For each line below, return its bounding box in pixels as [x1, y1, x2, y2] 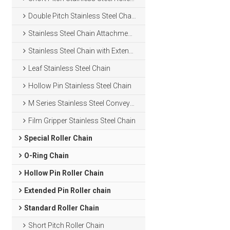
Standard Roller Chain [24, 204, 99, 212]
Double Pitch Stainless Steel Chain [28, 12, 132, 20]
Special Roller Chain [24, 134, 92, 142]
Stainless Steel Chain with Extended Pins [28, 47, 129, 55]
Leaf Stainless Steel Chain [28, 64, 111, 72]
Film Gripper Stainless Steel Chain [28, 117, 136, 125]
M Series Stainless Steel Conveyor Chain [28, 99, 130, 107]
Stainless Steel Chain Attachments [28, 29, 128, 37]
